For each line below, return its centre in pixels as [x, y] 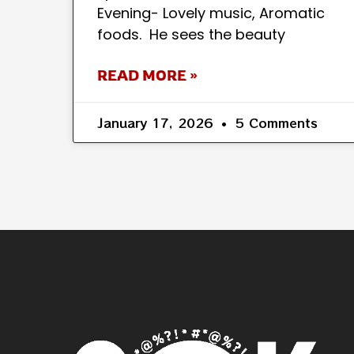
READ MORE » [147, 75]
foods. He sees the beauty [191, 35]
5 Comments [274, 123]
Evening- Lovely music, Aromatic [211, 13]
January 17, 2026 [157, 123]
